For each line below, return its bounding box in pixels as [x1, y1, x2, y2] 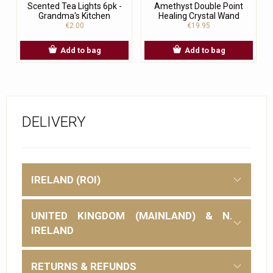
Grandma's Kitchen [38, 10, 110, 21]
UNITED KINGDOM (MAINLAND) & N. [31, 209, 233, 222]
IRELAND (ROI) [31, 173, 101, 186]
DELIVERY [22, 113, 86, 130]
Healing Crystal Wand [158, 10, 239, 21]
